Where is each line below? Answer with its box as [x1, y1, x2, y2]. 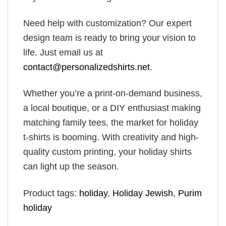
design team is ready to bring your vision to [23, 32, 196, 43]
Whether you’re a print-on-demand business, [23, 88, 202, 99]
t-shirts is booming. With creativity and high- [23, 132, 199, 143]
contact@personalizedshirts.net [23, 62, 150, 72]
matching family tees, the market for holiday [23, 118, 198, 128]
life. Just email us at [23, 47, 103, 58]
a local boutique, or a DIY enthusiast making [23, 103, 201, 114]
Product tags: [23, 188, 79, 198]
